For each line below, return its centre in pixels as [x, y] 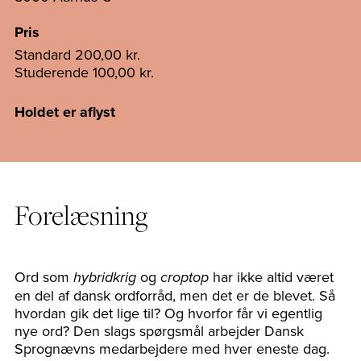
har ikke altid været [271, 276]
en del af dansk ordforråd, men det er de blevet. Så [175, 295]
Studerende [54, 72]
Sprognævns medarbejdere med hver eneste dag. [172, 348]
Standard [45, 54]
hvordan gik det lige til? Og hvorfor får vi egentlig [168, 313]
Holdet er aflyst [65, 112]
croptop [185, 278]
